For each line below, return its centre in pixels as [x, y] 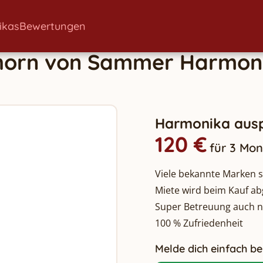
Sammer [131, 62]
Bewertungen [53, 26]
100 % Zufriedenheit [199, 223]
